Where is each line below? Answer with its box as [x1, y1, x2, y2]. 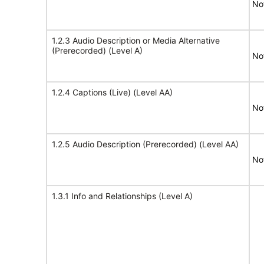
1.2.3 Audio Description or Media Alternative [52, 35, 220, 45]
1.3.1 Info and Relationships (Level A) [52, 191, 193, 201]
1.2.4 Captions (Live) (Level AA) [52, 87, 173, 97]
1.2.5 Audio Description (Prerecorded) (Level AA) [52, 139, 239, 149]
